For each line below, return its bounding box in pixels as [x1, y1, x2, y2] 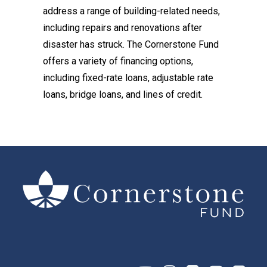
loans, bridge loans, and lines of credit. [43, 89, 203, 100]
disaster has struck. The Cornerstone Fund [43, 39, 219, 50]
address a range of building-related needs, [43, 5, 220, 17]
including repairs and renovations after [43, 22, 202, 33]
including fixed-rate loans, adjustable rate [43, 72, 213, 83]
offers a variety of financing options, [43, 55, 193, 67]
